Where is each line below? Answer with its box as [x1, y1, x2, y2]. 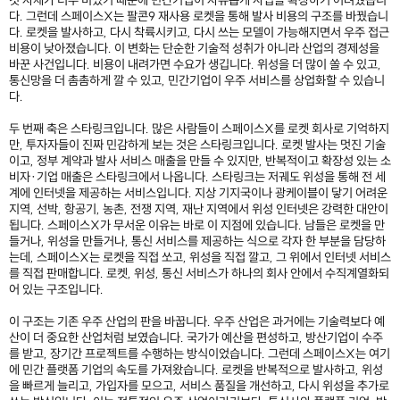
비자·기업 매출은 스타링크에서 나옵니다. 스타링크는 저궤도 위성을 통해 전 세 [9, 169, 386, 186]
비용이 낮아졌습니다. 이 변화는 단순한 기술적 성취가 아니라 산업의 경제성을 [9, 40, 379, 57]
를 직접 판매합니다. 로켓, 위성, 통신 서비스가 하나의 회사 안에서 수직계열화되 [9, 265, 389, 282]
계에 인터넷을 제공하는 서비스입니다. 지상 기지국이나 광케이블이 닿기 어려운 [9, 185, 387, 202]
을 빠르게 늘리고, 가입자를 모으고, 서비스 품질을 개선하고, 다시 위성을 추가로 [9, 378, 389, 395]
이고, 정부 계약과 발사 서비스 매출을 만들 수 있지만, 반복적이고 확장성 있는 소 [9, 153, 391, 170]
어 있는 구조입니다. [9, 281, 104, 298]
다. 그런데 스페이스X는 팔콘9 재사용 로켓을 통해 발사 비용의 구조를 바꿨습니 [9, 8, 388, 25]
